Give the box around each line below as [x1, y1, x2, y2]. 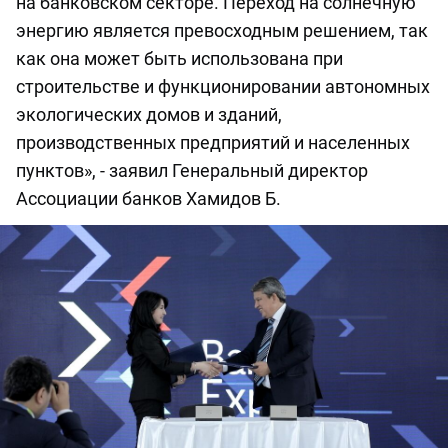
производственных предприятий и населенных [16, 131, 410, 153]
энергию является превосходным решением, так [16, 19, 428, 41]
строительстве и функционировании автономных [16, 75, 430, 97]
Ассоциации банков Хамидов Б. [16, 187, 281, 209]
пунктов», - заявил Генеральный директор [16, 159, 368, 181]
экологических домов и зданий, [16, 103, 282, 125]
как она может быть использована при [16, 47, 343, 69]
